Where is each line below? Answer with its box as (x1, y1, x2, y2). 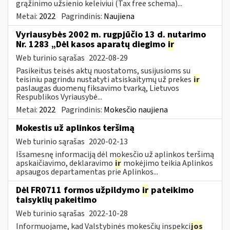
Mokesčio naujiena (104, 104, 168, 116)
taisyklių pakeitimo (16, 193, 97, 206)
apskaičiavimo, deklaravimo (16, 157, 114, 169)
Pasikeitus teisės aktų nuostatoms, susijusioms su (16, 65, 190, 76)
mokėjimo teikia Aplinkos (122, 157, 213, 169)
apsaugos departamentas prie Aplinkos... (16, 166, 158, 178)
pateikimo (149, 183, 194, 197)
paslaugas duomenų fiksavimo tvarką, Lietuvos (16, 82, 179, 94)
